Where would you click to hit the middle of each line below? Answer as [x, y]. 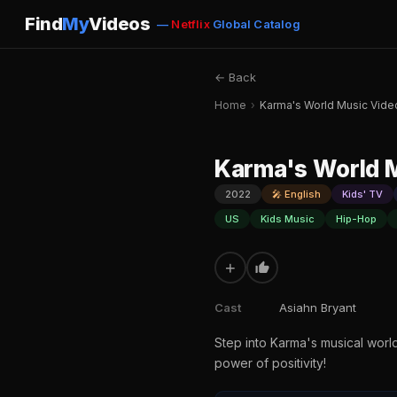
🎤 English [296, 194]
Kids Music [288, 219]
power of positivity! [270, 363]
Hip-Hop [356, 219]
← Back [235, 77]
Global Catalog [255, 24]
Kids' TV [362, 194]
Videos [119, 24]
